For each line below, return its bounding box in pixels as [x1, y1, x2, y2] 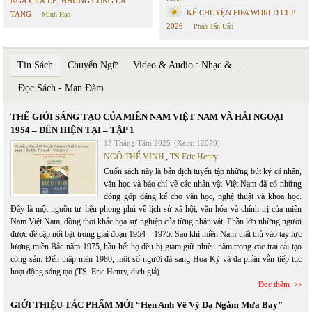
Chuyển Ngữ [68, 60, 118, 70]
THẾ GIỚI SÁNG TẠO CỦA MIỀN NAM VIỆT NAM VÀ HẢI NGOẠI [10, 111, 283, 122]
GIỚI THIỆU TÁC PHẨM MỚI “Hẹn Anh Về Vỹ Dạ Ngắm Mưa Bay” [10, 299, 283, 310]
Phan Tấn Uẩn [194, 22, 233, 30]
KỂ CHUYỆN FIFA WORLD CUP [187, 8, 295, 17]
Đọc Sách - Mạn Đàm [18, 83, 104, 93]
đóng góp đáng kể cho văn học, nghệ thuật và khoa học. [104, 192, 302, 201]
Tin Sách [17, 60, 53, 70]
